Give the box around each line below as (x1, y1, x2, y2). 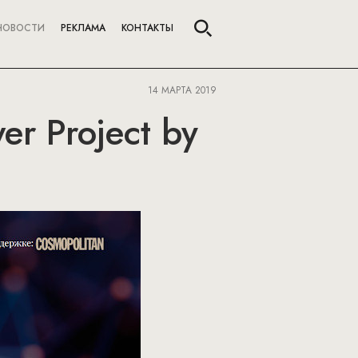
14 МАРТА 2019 (148, 83, 217, 97)
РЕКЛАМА (61, 21, 105, 35)
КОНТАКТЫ (121, 21, 173, 35)
